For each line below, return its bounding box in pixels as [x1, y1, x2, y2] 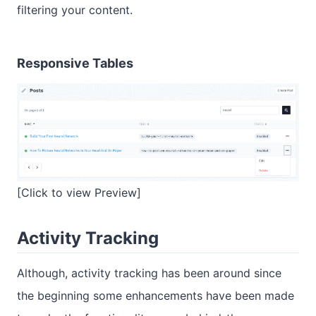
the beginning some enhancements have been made [17, 288, 294, 303]
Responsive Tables [17, 56, 133, 71]
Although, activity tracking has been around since [17, 265, 281, 280]
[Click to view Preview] [17, 185, 141, 200]
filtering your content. [17, 3, 133, 18]
